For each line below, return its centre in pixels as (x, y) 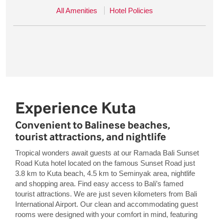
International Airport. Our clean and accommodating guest (106, 204)
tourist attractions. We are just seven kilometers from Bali (106, 194)
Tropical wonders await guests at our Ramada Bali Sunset (107, 153)
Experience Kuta (75, 108)
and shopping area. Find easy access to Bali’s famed (99, 184)
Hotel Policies (131, 11)
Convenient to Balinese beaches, (92, 125)
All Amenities (77, 11)
